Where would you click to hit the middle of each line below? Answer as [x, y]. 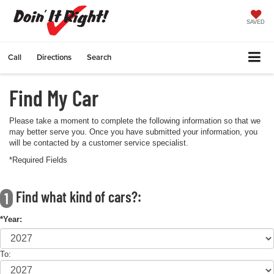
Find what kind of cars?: [77, 196]
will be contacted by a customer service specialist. [99, 143]
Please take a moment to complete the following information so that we [135, 120]
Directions [54, 57]
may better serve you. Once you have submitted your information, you [133, 131]
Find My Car [54, 97]
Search [99, 57]
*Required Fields [38, 160]
